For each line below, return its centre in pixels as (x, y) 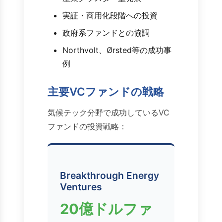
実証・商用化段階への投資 (110, 16)
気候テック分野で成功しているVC (109, 113)
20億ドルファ (106, 209)
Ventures (81, 187)
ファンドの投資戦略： (87, 127)
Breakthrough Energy (110, 176)
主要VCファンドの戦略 (106, 92)
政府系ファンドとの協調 (106, 33)
